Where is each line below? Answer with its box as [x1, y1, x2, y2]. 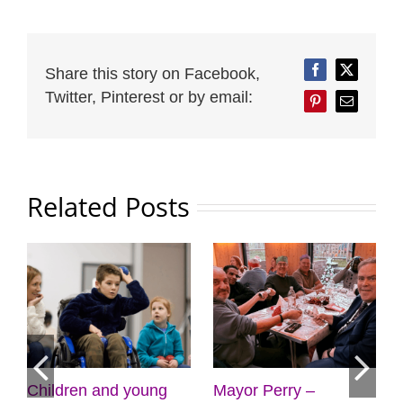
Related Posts [27, 188, 190, 225]
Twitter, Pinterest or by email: [45, 88, 253, 107]
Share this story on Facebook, [45, 65, 260, 84]
